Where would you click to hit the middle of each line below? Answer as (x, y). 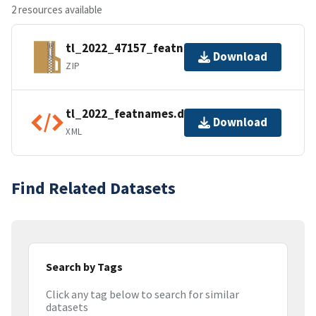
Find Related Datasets (93, 188)
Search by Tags (84, 266)
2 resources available (57, 9)
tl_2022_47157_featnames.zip (149, 48)
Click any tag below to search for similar (142, 294)
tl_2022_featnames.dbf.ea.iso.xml (160, 114)
